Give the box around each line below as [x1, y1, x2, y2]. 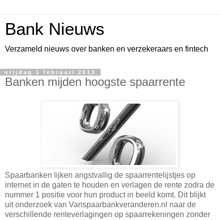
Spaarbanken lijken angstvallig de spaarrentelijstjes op [5, 170, 195, 179]
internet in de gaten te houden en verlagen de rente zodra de [5, 180, 215, 189]
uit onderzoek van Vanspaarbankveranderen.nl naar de [5, 200, 196, 209]
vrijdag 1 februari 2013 [5, 69, 96, 75]
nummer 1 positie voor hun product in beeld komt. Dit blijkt [5, 190, 206, 199]
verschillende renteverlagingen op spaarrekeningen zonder [5, 210, 210, 219]
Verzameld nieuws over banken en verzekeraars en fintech [5, 45, 208, 53]
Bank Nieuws [5, 20, 105, 38]
